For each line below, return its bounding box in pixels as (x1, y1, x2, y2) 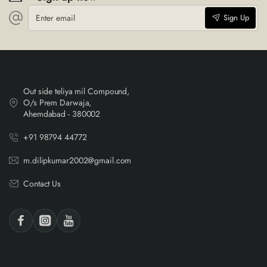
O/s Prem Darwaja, (23, 96, 92, 108)
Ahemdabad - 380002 (23, 107, 101, 120)
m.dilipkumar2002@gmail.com (23, 154, 132, 166)
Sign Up (223, 12, 249, 24)
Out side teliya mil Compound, (23, 85, 130, 97)
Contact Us (23, 177, 61, 190)
